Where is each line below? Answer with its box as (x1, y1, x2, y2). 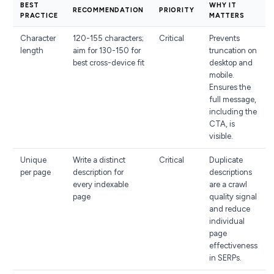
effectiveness (209, 241, 257, 250)
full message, (209, 95, 256, 104)
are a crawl (209, 180, 247, 189)
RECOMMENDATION (73, 6, 144, 14)
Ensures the (209, 83, 251, 92)
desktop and (209, 58, 253, 67)
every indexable (73, 180, 128, 189)
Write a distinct (73, 155, 125, 165)
